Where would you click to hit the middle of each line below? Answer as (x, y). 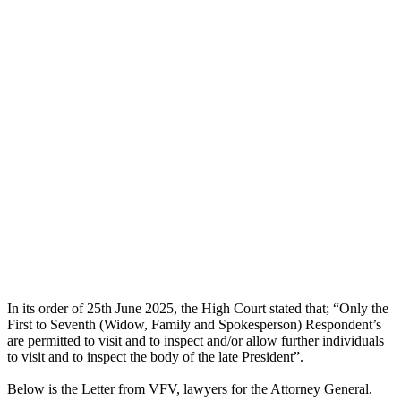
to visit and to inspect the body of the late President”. (155, 356)
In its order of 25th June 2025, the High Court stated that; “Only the (198, 308)
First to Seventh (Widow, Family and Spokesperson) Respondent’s (194, 324)
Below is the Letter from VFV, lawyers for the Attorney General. (190, 388)
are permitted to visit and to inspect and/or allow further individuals (196, 340)
